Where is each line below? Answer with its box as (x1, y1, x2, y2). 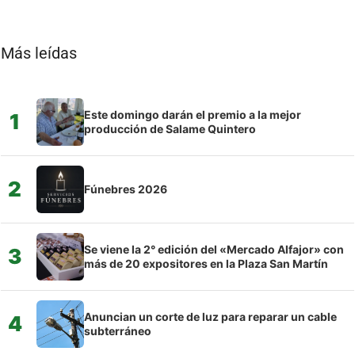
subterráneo (84, 323, 151, 338)
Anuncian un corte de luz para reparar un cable (84, 309, 337, 323)
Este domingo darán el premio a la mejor (84, 107, 301, 121)
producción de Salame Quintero (84, 121, 256, 136)
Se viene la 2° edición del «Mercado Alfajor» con (84, 242, 344, 256)
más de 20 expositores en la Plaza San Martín (84, 256, 328, 270)
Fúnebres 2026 (84, 181, 167, 196)
